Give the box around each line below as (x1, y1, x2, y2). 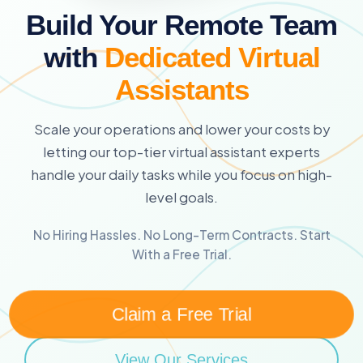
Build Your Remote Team (26, 8, 337, 41)
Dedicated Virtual (104, 41, 320, 73)
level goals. (145, 188, 218, 206)
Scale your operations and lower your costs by (33, 120, 330, 138)
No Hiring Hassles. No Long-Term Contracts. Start (32, 226, 331, 242)
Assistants (114, 73, 249, 105)
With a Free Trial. (131, 246, 232, 262)
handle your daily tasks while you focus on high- (31, 165, 332, 183)
